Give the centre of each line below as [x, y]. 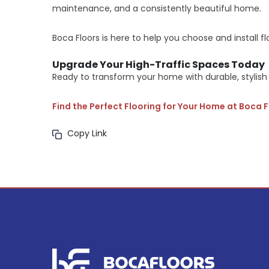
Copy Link [87, 134]
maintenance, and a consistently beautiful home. [157, 9]
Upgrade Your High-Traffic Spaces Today [159, 65]
